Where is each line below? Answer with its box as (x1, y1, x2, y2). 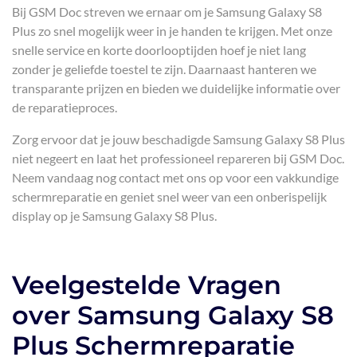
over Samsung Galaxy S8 (12, 300, 334, 331)
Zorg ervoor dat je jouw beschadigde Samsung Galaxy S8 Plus (12, 131, 345, 147)
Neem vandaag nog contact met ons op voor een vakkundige (12, 170, 339, 185)
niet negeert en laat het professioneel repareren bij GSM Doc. (12, 151, 344, 166)
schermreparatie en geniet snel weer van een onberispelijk (12, 189, 327, 204)
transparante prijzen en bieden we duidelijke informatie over (12, 80, 340, 96)
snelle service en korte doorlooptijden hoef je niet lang (12, 42, 306, 57)
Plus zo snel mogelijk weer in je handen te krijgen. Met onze (12, 23, 332, 38)
